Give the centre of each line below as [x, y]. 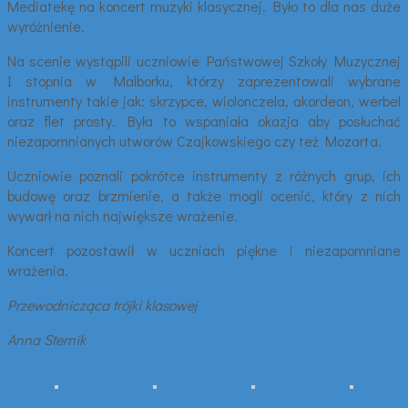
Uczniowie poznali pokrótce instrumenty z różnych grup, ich [204, 175]
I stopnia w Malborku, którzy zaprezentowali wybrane [204, 80]
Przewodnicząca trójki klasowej [102, 304]
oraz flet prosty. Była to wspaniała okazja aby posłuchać [204, 120]
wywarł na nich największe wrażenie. [122, 215]
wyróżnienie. [46, 25]
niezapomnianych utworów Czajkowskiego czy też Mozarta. [194, 140]
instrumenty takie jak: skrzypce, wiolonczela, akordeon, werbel [204, 100]
